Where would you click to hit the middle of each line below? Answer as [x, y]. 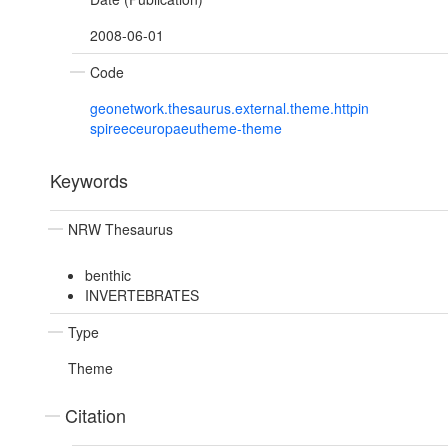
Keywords [89, 180]
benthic [107, 275]
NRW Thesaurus [120, 229]
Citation [95, 415]
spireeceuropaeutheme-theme [186, 128]
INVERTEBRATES [141, 295]
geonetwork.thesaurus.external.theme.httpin [229, 108]
